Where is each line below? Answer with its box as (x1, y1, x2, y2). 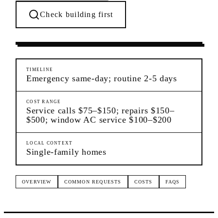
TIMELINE (26, 67, 54, 72)
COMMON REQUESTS (64, 179, 122, 184)
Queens (124, 27, 142, 33)
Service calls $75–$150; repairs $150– (26, 105, 175, 115)
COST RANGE (26, 99, 61, 104)
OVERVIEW (22, 179, 52, 184)
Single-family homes (26, 146, 107, 157)
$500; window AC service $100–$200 (26, 114, 172, 125)
